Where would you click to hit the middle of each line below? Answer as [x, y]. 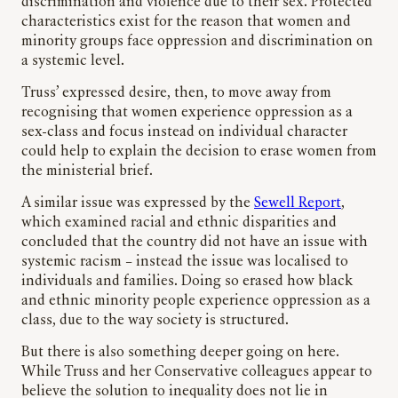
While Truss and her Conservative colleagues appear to [197, 372]
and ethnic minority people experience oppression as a [196, 301]
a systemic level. [73, 61]
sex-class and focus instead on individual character [184, 132]
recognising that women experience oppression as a [187, 112]
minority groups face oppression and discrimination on [197, 41]
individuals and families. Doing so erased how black [187, 281]
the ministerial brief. [87, 171]
